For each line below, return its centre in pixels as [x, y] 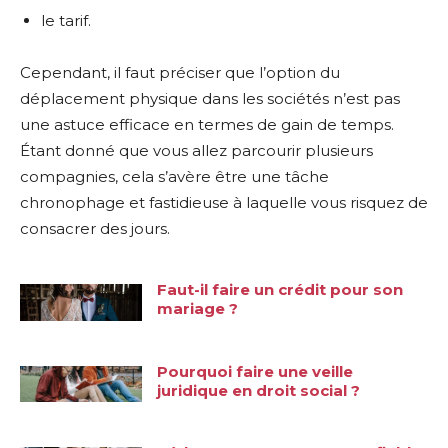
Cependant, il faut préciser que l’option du [180, 72]
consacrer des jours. [95, 228]
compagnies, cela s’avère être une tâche [174, 176]
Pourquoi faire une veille [255, 371]
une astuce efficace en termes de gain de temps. [207, 124]
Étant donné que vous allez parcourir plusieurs [196, 150]
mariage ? [198, 308]
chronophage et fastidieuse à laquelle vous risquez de [224, 202]
